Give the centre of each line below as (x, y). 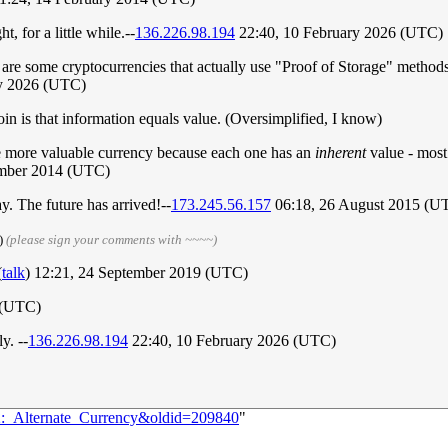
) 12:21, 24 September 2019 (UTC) (136, 273)
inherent (340, 153)
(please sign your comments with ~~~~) (111, 240)
